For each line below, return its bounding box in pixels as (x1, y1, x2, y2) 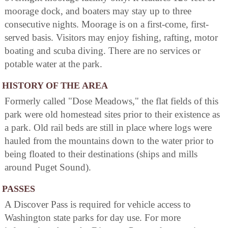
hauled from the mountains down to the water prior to (5, 135, 214, 147)
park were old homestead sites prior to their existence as (5, 109, 220, 120)
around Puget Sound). (5, 162, 91, 173)
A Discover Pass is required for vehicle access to (5, 199, 191, 210)
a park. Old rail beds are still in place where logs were (5, 122, 212, 133)
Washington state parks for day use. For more (5, 212, 181, 223)
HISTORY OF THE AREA (2, 80, 108, 91)
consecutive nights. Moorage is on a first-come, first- (5, 19, 209, 30)
